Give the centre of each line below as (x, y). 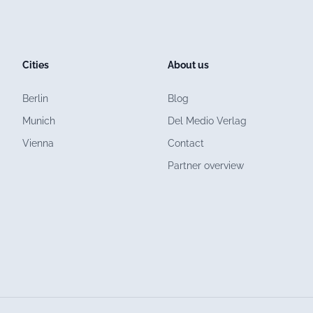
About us (188, 65)
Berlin (35, 99)
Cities (36, 65)
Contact (186, 143)
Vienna (38, 143)
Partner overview (206, 166)
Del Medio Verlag (207, 121)
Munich (39, 121)
